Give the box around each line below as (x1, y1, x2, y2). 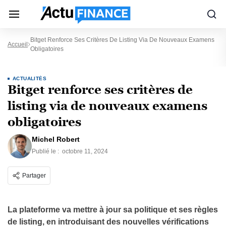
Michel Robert (32, 135, 80, 143)
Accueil (8, 41, 28, 48)
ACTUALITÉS (13, 76, 46, 81)
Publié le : (32, 148, 61, 155)
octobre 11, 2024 (62, 148, 108, 155)
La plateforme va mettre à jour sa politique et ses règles (8, 205, 218, 214)
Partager (22, 172, 46, 179)
